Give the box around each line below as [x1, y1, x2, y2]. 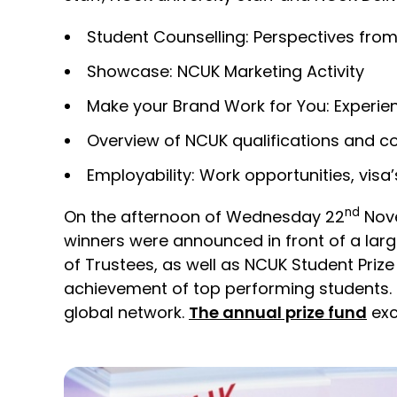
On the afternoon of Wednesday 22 [64, 206, 345, 229]
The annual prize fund [189, 301, 367, 324]
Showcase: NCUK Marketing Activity [87, 60, 364, 83]
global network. [64, 301, 189, 324]
